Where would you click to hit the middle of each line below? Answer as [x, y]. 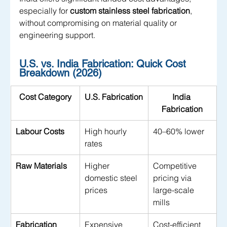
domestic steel [112, 178]
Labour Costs [40, 131]
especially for [45, 11]
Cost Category [45, 97]
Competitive [176, 166]
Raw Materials [41, 166]
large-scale [175, 190]
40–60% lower [179, 131]
